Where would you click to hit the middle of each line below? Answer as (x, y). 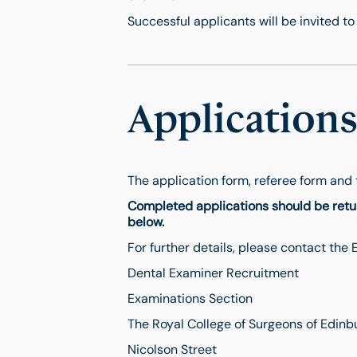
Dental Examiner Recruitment (213, 273)
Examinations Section (190, 298)
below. (146, 222)
